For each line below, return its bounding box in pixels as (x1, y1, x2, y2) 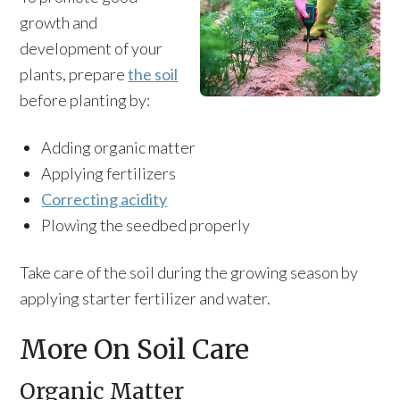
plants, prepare (20, 64, 129, 84)
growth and (20, 12, 98, 32)
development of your (20, 38, 163, 58)
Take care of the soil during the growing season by (20, 262, 359, 282)
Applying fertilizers (41, 163, 177, 183)
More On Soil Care (20, 332, 250, 366)
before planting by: (20, 90, 151, 110)
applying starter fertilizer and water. (20, 288, 271, 308)
